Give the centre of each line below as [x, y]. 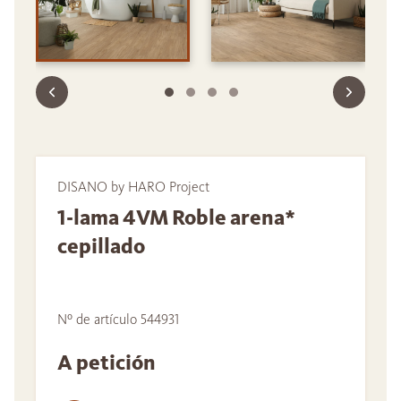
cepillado [101, 247]
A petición [108, 363]
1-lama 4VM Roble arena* [176, 218]
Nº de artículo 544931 [118, 320]
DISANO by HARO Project [133, 187]
